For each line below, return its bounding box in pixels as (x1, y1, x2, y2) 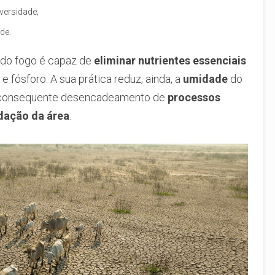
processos (168, 90, 220, 104)
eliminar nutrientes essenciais (94, 53, 246, 67)
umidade (183, 72, 228, 85)
